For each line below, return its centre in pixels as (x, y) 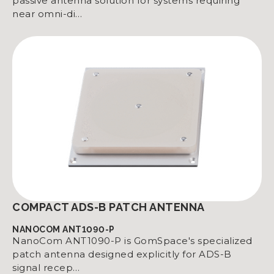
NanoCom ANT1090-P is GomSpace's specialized (132, 241)
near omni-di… (47, 14)
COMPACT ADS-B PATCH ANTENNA (109, 207)
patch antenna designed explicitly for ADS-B (122, 254)
